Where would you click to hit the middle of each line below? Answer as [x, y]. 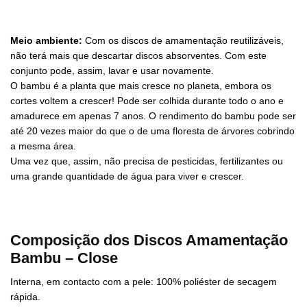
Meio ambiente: [48, 41]
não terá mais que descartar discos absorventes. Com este [138, 56]
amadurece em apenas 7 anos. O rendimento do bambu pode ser [153, 116]
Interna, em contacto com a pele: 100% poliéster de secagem [144, 282]
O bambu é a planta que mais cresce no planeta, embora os [141, 86]
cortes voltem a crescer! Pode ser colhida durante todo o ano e [147, 101]
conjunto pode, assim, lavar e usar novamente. [112, 71]
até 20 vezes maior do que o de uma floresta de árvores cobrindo [152, 131]
